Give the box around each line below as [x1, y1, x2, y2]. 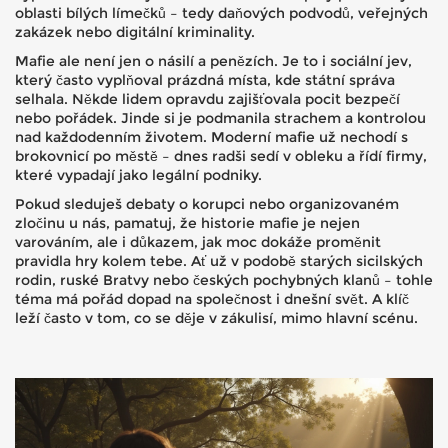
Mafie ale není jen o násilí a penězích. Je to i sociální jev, [15, 52, 412, 70]
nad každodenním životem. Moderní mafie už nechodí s [15, 128, 408, 146]
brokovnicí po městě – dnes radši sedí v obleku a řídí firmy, [15, 147, 427, 165]
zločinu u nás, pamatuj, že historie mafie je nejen [15, 214, 360, 232]
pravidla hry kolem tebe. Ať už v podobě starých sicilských [15, 252, 423, 270]
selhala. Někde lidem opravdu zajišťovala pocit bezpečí [15, 90, 400, 108]
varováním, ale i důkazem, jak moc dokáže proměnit [15, 233, 381, 251]
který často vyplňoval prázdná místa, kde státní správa [15, 71, 395, 89]
